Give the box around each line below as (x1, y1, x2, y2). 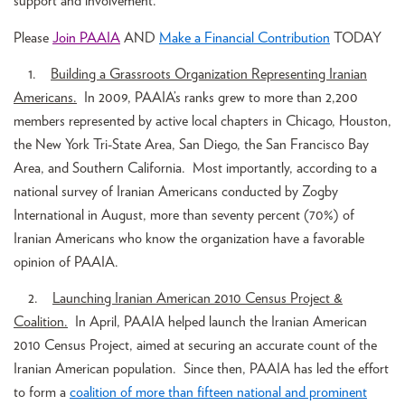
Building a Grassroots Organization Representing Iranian (51, 66, 367, 81)
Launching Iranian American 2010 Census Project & (52, 291, 343, 306)
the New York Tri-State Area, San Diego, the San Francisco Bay (14, 137, 369, 152)
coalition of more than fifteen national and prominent (70, 385, 367, 400)
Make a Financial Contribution (159, 30, 330, 45)
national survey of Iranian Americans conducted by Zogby (14, 184, 338, 199)
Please (14, 30, 52, 45)
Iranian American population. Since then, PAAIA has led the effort (14, 362, 389, 377)
